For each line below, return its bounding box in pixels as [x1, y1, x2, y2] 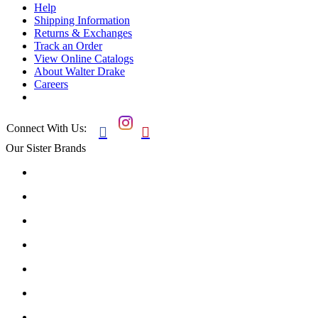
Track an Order [34, 39, 102, 52]
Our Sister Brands [6, 141, 86, 154]
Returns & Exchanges [34, 26, 132, 39]
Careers [34, 77, 68, 90]
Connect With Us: [6, 121, 87, 134]
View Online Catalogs [34, 52, 133, 65]
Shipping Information [34, 13, 130, 26]
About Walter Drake [34, 65, 125, 77]
